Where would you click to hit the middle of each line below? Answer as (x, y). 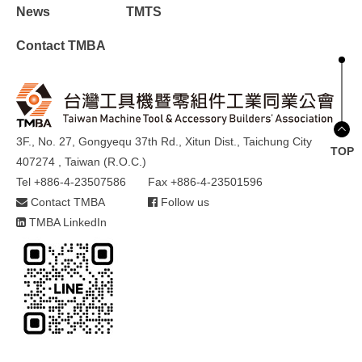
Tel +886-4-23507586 (71, 181)
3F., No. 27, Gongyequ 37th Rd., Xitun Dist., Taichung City (164, 141)
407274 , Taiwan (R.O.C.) (81, 161)
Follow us (184, 202)
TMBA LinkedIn (66, 222)
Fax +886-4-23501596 (206, 181)
